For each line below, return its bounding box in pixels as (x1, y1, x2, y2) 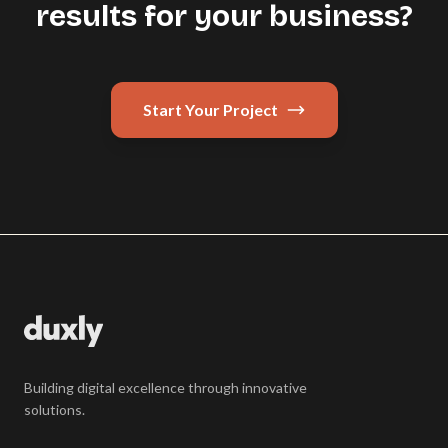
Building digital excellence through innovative (24, 378, 307, 396)
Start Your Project (142, 99, 278, 119)
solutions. (24, 400, 85, 418)
